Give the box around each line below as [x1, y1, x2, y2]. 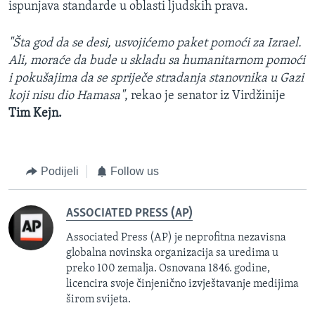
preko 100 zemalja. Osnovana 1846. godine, [66, 262, 272, 274]
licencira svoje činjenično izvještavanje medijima [66, 278, 299, 290]
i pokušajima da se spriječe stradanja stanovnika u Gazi [8, 72, 304, 86]
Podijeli [40, 165, 79, 178]
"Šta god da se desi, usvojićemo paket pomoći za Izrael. [8, 37, 302, 51]
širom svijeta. [66, 293, 131, 305]
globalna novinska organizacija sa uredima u [66, 247, 278, 259]
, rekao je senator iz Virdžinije [124, 89, 285, 103]
